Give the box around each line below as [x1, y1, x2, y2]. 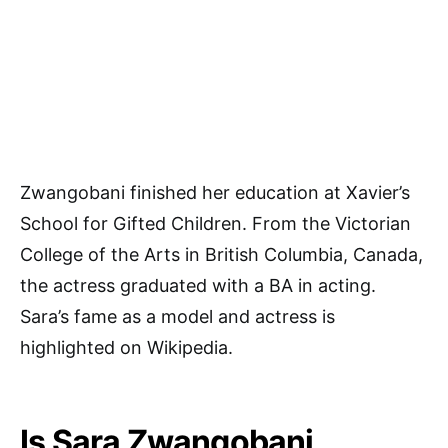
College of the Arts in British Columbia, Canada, [20, 244, 423, 266]
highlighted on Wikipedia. [20, 337, 233, 359]
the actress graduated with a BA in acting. [20, 275, 376, 297]
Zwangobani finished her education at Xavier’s [20, 182, 410, 204]
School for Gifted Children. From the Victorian [20, 213, 411, 235]
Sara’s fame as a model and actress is [20, 306, 335, 328]
